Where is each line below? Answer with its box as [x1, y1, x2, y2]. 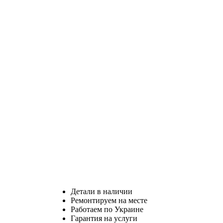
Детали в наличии [71, 187, 132, 196]
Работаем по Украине [71, 205, 143, 214]
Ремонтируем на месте [71, 196, 147, 205]
